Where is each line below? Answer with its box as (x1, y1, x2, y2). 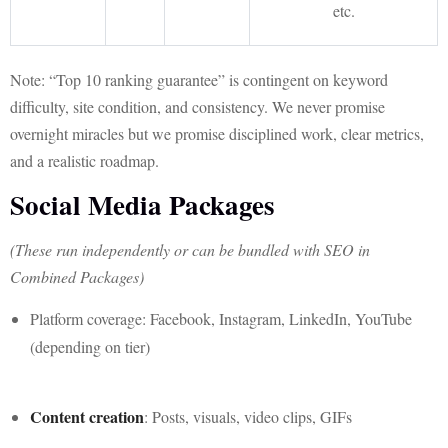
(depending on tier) (30, 336, 150, 357)
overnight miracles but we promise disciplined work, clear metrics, (10, 123, 424, 144)
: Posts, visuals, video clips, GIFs (144, 406, 352, 427)
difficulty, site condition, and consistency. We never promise (10, 96, 385, 117)
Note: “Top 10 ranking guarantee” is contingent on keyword (10, 69, 388, 90)
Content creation (30, 405, 144, 428)
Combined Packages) (10, 266, 144, 287)
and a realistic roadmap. (10, 150, 159, 171)
